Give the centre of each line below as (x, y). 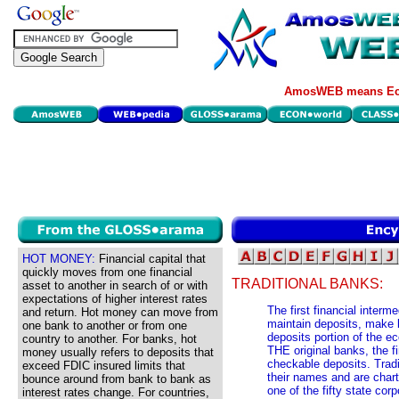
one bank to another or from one (105, 326)
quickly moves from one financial (107, 272)
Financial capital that (151, 259)
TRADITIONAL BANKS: (307, 284)
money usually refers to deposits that (118, 352)
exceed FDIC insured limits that (104, 366)
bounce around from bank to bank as (117, 379)
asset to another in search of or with (115, 285)
